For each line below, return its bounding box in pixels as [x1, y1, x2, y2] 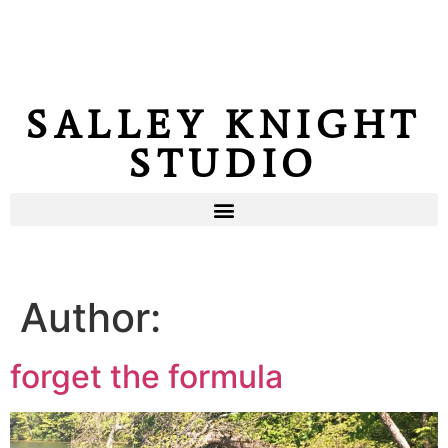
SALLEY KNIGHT [26, 101, 422, 148]
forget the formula [10, 357, 283, 396]
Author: [20, 293, 161, 342]
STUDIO [129, 140, 319, 187]
